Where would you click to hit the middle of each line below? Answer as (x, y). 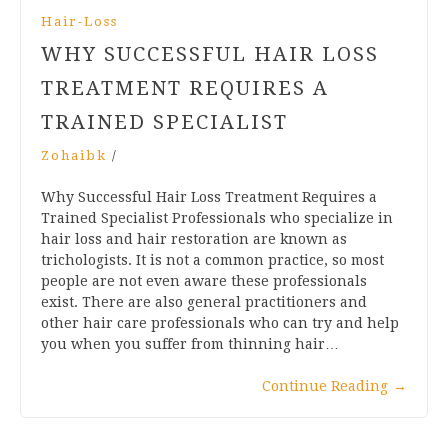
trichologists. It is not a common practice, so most (212, 259)
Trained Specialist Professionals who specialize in (217, 217)
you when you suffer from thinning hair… (190, 343)
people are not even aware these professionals (204, 280)
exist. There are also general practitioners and (204, 301)
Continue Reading (325, 385)
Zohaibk (74, 155)
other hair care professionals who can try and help (220, 322)
